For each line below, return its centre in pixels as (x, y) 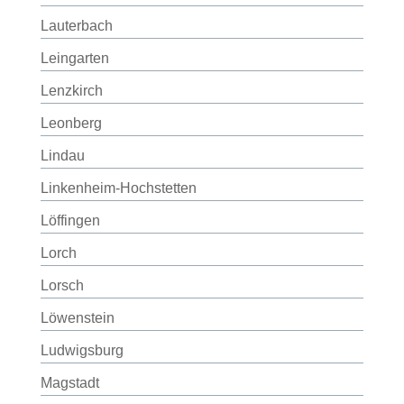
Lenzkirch (71, 91)
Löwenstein (77, 318)
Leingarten (74, 58)
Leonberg (71, 123)
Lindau (62, 156)
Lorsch (62, 285)
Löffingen (70, 220)
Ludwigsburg (82, 350)
